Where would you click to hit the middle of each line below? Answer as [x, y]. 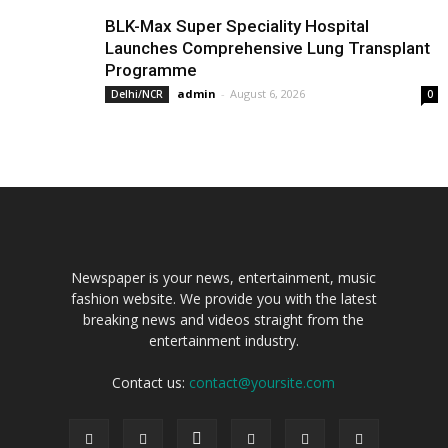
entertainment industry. [223, 340]
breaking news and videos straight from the [224, 319]
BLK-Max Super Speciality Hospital [237, 26]
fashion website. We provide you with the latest [223, 298]
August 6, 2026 [267, 93]
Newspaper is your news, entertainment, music [224, 277]
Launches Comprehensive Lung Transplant [267, 48]
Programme [151, 70]
